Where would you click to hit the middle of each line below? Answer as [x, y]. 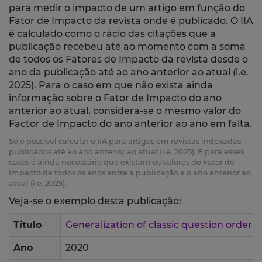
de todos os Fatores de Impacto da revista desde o [128, 60]
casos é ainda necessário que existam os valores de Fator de [122, 163]
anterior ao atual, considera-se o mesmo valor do [125, 111]
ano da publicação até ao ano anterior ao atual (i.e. [129, 73]
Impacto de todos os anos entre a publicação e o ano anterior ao [130, 173]
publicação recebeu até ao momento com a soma [127, 47]
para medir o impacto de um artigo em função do [127, 8]
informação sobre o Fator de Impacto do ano [115, 98]
